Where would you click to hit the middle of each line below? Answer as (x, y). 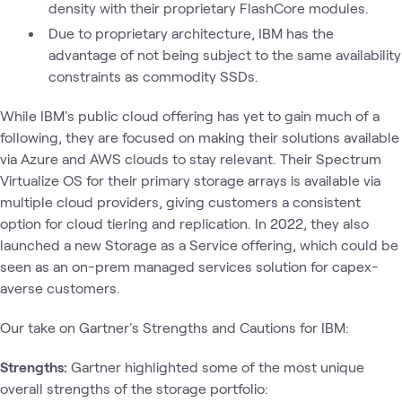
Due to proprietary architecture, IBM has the (191, 32)
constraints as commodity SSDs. (153, 75)
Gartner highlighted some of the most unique (218, 366)
